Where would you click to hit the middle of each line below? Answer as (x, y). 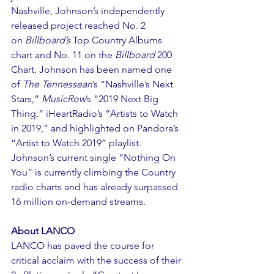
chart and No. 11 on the (63, 54)
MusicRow (64, 98)
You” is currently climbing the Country (94, 172)
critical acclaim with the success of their (97, 260)
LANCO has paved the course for (84, 245)
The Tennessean (57, 84)
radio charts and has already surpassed (96, 187)
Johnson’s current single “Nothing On (94, 157)
